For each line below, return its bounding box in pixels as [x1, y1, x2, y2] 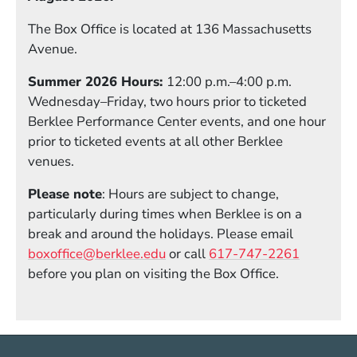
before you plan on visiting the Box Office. [28, 265, 279, 284]
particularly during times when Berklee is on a [28, 205, 302, 224]
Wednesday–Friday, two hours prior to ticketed [28, 92, 307, 112]
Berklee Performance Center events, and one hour [28, 112, 326, 131]
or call [166, 245, 209, 264]
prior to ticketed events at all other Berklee [28, 132, 283, 151]
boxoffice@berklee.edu [28, 245, 166, 264]
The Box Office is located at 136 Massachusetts [28, 20, 312, 39]
